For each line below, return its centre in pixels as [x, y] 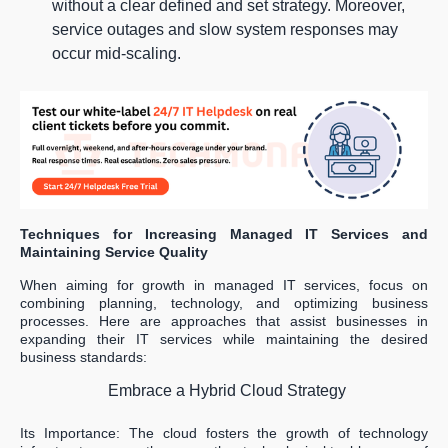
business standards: [83, 357]
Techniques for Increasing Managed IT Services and [224, 234]
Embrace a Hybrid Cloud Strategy [227, 391]
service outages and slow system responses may [225, 29]
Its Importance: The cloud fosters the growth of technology [224, 433]
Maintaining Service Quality [114, 252]
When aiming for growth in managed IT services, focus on [224, 285]
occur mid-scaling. [116, 53]
